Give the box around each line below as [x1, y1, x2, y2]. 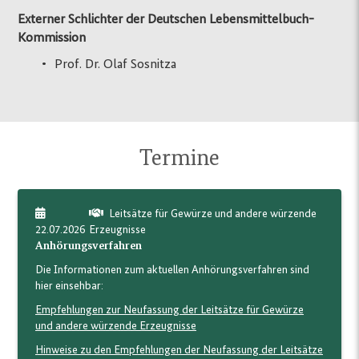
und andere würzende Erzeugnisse [35, 321, 197, 333]
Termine [139, 147, 220, 170]
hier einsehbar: [35, 280, 104, 292]
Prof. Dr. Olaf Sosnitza [54, 57, 177, 71]
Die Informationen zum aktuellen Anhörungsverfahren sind [35, 264, 310, 276]
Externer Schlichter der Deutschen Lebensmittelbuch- [18, 12, 315, 26]
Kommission [18, 30, 87, 45]
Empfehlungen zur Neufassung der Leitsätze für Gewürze [35, 305, 305, 317]
